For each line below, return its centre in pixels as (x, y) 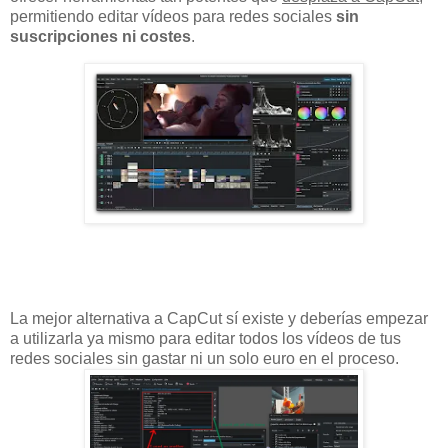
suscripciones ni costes (100, 36)
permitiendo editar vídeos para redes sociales (173, 16)
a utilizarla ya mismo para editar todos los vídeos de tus (205, 338)
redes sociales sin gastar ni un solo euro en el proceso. (204, 358)
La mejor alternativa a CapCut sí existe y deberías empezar (219, 318)
